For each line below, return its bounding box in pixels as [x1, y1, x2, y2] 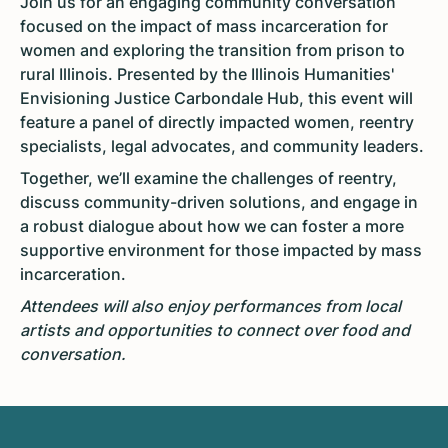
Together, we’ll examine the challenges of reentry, [20, 168, 397, 189]
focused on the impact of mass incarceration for [20, 16, 388, 37]
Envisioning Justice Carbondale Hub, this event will [20, 88, 413, 109]
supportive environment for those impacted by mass [20, 240, 422, 261]
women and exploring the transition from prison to [20, 40, 405, 61]
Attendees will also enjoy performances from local [20, 296, 401, 317]
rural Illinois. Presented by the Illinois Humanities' [20, 64, 394, 85]
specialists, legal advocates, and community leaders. [20, 136, 428, 157]
